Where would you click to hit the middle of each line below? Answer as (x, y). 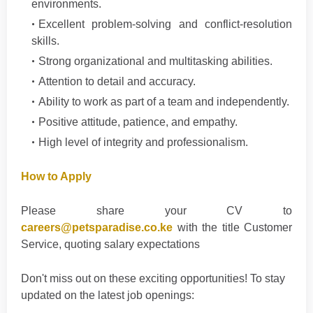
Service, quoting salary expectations (110, 244)
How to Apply (56, 176)
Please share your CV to (156, 211)
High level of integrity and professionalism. (143, 142)
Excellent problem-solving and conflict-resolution (165, 24)
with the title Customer (232, 227)
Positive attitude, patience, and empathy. (138, 122)
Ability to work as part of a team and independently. (164, 102)
